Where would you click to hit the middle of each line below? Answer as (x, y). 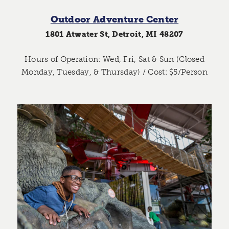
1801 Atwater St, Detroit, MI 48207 (114, 34)
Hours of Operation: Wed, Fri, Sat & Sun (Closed (114, 59)
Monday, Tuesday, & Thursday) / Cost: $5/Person (114, 72)
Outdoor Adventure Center (114, 20)
